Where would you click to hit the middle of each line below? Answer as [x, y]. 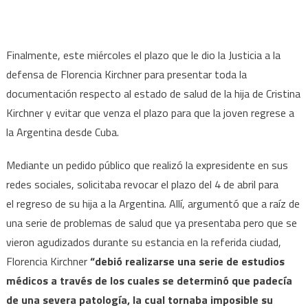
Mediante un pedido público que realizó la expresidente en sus [147, 165]
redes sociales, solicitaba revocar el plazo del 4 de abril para [142, 184]
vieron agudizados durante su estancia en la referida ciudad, [143, 242]
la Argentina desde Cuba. [62, 132]
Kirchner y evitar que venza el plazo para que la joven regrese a [150, 112]
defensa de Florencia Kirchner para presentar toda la [126, 74]
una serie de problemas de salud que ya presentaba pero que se [151, 222]
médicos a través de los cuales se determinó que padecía [149, 280]
